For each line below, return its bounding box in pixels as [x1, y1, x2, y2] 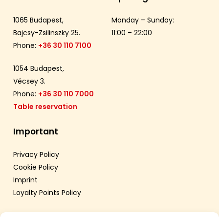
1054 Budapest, [13, 63, 65, 73]
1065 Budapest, [13, 15, 64, 25]
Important [13, 125, 59, 137]
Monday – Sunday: [111, 15, 174, 25]
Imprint [13, 175, 38, 185]
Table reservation [13, 101, 78, 111]
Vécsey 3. [13, 76, 46, 86]
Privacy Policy [13, 149, 60, 159]
